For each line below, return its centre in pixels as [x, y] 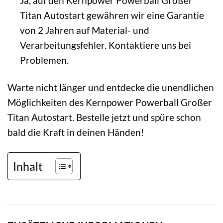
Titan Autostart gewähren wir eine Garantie [112, 15]
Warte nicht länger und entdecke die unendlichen [111, 88]
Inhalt [28, 166]
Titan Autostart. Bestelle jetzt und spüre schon [104, 117]
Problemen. [44, 60]
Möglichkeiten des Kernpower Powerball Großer [110, 103]
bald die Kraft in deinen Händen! [76, 132]
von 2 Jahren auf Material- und [84, 30]
